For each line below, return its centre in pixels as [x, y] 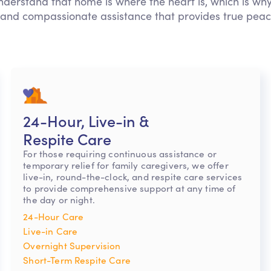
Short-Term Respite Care [77, 260]
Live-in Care [51, 231]
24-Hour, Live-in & [86, 121]
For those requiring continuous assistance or [120, 154]
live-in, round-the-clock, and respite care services [133, 177]
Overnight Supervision [72, 246]
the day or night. [59, 200]
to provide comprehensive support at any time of [129, 188]
